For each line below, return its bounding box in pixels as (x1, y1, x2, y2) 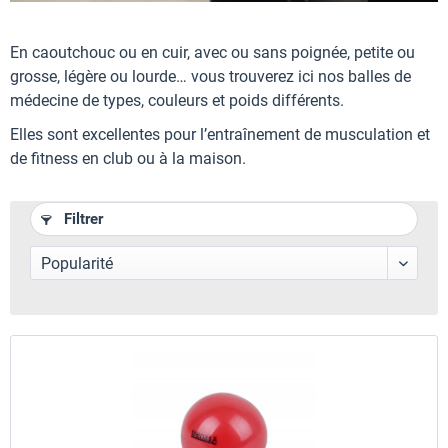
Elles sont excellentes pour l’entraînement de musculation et (10, 124, 430, 144)
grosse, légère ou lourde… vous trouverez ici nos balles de (10, 66, 411, 86)
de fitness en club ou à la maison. (10, 148, 246, 168)
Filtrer (60, 209, 103, 228)
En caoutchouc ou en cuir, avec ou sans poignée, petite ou (10, 42, 415, 62)
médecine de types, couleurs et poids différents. (10, 90, 344, 110)
